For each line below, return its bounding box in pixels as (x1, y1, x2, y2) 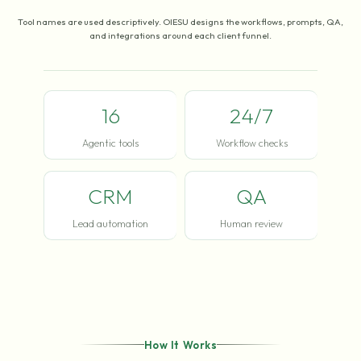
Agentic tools (82, 136, 139, 149)
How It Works (143, 338, 218, 351)
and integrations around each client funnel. (89, 29, 272, 41)
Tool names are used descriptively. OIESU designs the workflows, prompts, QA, (18, 15, 343, 27)
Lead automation (73, 217, 148, 230)
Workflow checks (215, 136, 288, 149)
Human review (220, 217, 283, 230)
